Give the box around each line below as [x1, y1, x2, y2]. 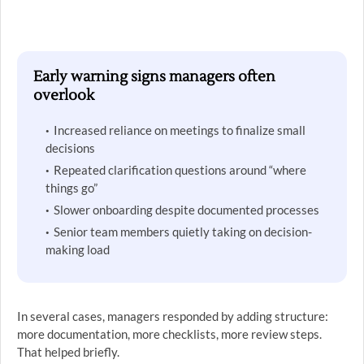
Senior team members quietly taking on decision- [54, 224, 312, 239]
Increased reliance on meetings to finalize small [54, 123, 305, 137]
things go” [45, 180, 97, 195]
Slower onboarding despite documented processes [54, 202, 319, 217]
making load [45, 242, 110, 257]
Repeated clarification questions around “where [54, 162, 306, 177]
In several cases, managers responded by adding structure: [17, 309, 328, 323]
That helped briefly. [17, 344, 119, 359]
